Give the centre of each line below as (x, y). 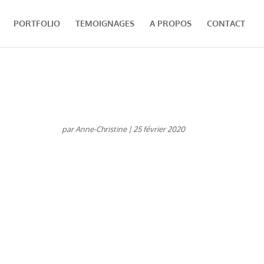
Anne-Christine (101, 129)
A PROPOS (171, 23)
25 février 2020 (159, 129)
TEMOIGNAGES (105, 23)
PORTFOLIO (37, 23)
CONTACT (226, 23)
